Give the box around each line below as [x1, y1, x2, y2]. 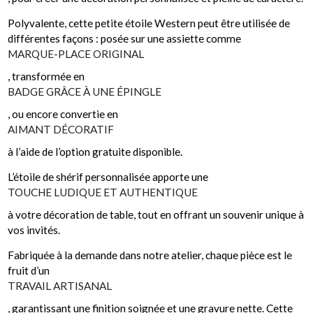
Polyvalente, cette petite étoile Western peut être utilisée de [8, 17, 291, 29]
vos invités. [8, 224, 61, 236]
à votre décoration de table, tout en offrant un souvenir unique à [8, 208, 305, 221]
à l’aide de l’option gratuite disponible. [8, 145, 183, 158]
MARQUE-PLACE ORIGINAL [8, 48, 145, 60]
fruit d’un [8, 264, 50, 277]
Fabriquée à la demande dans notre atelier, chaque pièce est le [8, 249, 293, 261]
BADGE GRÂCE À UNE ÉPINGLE [8, 85, 162, 98]
